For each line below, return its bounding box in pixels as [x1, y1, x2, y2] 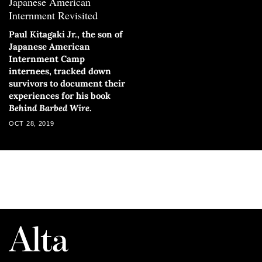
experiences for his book [9, 89, 111, 101]
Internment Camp [9, 53, 85, 64]
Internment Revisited [9, 8, 98, 22]
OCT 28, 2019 [9, 119, 54, 127]
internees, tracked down [9, 65, 111, 77]
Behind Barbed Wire [9, 102, 89, 113]
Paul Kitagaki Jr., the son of [9, 28, 123, 40]
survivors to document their [9, 77, 125, 89]
